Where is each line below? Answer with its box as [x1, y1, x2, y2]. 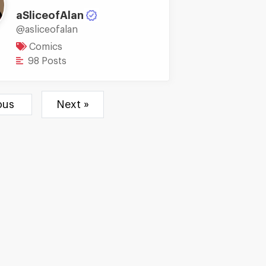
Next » [56, 99, 89, 110]
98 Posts [26, 56, 67, 66]
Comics [26, 42, 62, 52]
